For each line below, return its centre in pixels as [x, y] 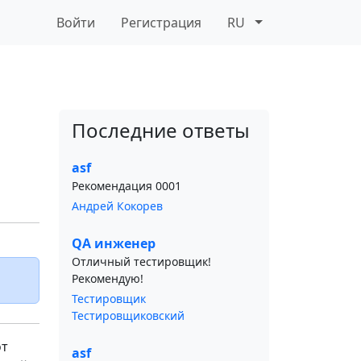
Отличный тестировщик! [141, 261]
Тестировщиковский [128, 315]
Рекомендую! [108, 278]
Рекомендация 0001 [127, 186]
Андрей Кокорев [117, 206]
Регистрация [162, 23]
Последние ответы [161, 130]
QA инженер [114, 243]
